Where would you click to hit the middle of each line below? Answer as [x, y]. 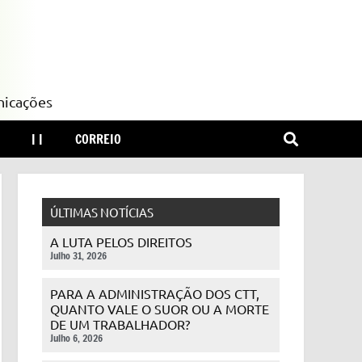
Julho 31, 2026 [78, 256]
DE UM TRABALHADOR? [120, 324]
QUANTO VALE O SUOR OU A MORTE [159, 309]
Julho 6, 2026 [76, 338]
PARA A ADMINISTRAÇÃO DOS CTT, [154, 293]
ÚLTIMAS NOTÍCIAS [101, 212]
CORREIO [98, 139]
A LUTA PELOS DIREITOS [121, 242]
